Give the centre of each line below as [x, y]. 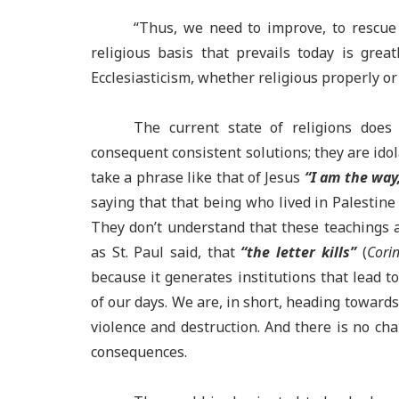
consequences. [139, 352]
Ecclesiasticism [141, 77]
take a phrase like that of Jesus [198, 177]
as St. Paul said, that [166, 252]
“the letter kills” [298, 252]
